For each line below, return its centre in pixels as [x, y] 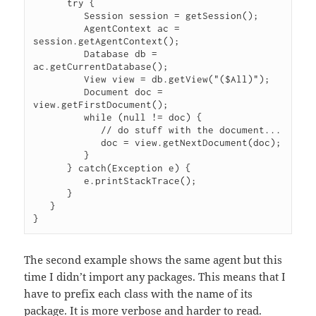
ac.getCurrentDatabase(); [101, 67]
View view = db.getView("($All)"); [59, 79]
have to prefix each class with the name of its [139, 294]
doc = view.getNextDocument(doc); [67, 143]
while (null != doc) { [59, 117]
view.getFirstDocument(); [101, 105]
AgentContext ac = [59, 29]
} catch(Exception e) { [50, 168]
